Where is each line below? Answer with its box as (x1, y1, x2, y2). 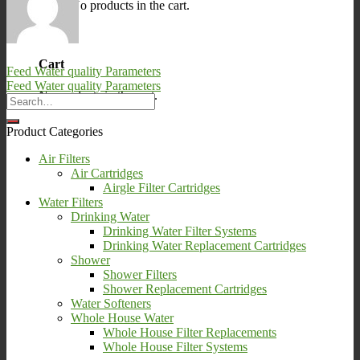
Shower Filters (103, 267, 177, 281)
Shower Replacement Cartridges (103, 281, 267, 296)
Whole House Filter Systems (103, 339, 247, 354)
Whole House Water (71, 310, 174, 325)
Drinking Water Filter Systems (103, 223, 256, 238)
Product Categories (6, 124, 103, 138)
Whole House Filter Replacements (103, 325, 276, 339)
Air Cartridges (71, 166, 143, 180)
